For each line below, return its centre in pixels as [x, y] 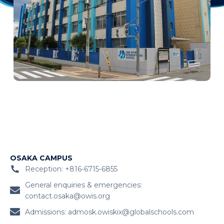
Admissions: [46, 212]
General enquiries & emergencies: [83, 185]
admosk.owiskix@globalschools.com [131, 212]
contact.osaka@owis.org [67, 196]
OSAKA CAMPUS [41, 158]
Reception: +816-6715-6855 [71, 169]
